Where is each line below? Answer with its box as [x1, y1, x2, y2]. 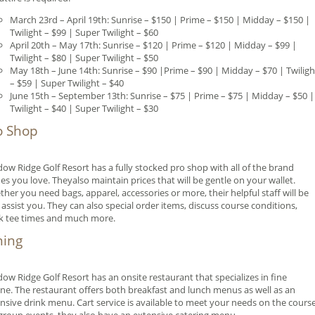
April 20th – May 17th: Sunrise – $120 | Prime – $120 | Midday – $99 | [10, 39, 297, 52]
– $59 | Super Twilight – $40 [10, 77, 124, 90]
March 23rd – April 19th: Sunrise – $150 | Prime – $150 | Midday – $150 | [10, 13, 310, 27]
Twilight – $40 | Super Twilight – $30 [10, 102, 158, 115]
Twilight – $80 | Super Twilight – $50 [10, 51, 158, 65]
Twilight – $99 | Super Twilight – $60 [10, 26, 158, 39]
